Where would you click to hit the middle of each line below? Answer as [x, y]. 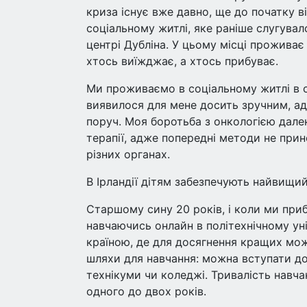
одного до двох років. [146, 291]
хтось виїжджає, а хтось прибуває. [182, 61]
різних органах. [128, 154]
